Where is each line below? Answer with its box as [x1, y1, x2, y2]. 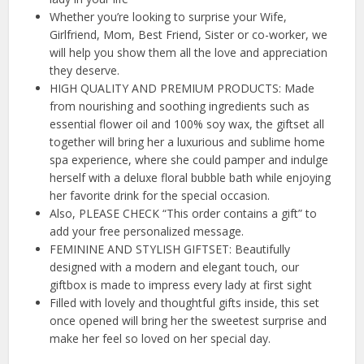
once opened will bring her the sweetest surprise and [50, 313, 327, 329]
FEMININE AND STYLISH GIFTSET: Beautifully [50, 241, 291, 258]
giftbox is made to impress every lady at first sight [50, 277, 313, 293]
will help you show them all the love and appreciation [50, 45, 328, 61]
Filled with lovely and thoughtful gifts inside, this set [50, 295, 320, 311]
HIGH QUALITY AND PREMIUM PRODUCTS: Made [50, 80, 315, 97]
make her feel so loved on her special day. [50, 331, 271, 347]
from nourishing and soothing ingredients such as [50, 98, 310, 115]
